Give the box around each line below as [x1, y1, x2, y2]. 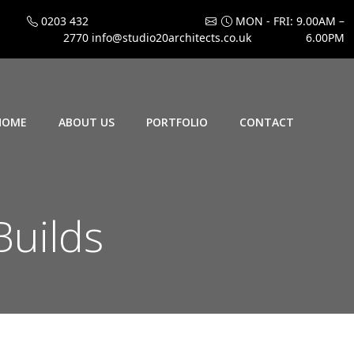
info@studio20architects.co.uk [88, 30, 251, 45]
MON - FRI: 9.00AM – [232, 13, 345, 28]
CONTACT [239, 114, 294, 130]
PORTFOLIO [146, 114, 208, 130]
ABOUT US [58, 114, 115, 130]
